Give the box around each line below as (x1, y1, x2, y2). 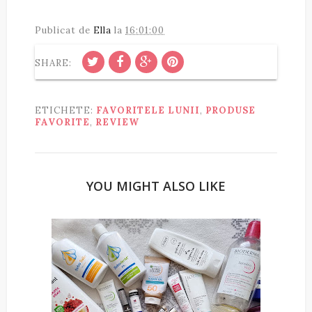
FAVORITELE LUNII (96, 104, 200, 117)
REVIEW (95, 116, 139, 129)
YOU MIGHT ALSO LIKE (86, 178, 226, 195)
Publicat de (35, 24, 93, 37)
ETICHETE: (35, 104, 96, 117)
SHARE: (35, 57, 72, 70)
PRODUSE (205, 104, 256, 117)
